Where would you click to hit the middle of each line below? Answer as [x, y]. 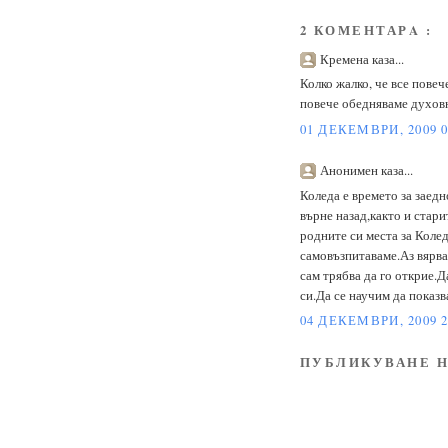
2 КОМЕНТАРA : [366, 30]
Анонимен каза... [366, 171]
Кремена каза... [361, 59]
